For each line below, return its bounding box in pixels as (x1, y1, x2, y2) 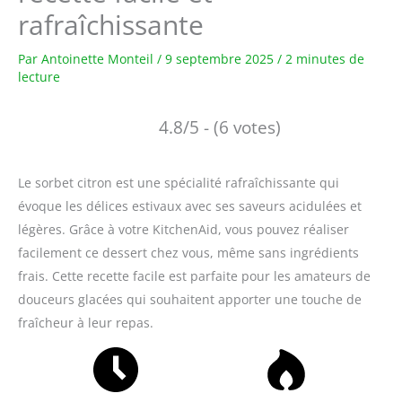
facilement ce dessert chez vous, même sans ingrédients (18, 244, 359, 262)
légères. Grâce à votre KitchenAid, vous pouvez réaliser (18, 221, 349, 239)
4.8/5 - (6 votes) (159, 115, 281, 140)
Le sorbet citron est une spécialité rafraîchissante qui (18, 174, 339, 192)
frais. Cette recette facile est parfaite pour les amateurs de (18, 267, 371, 285)
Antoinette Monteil (41, 50, 157, 68)
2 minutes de (285, 50, 364, 68)
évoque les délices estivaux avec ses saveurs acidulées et (18, 197, 362, 215)
